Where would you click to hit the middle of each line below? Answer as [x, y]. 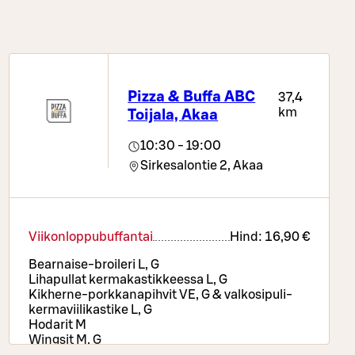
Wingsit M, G [65, 340]
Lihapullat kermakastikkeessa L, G [128, 280]
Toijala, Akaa [173, 115]
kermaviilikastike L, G [90, 310]
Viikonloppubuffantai [90, 237]
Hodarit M [57, 325]
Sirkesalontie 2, [186, 166]
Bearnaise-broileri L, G [94, 265]
